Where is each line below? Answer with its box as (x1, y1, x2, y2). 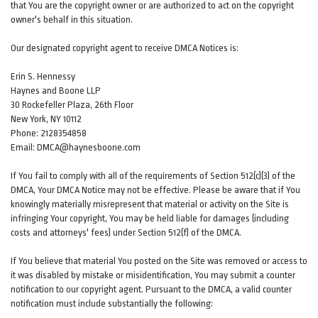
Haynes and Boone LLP (11, 85, 101, 96)
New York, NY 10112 (11, 114, 82, 124)
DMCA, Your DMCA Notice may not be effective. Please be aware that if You (11, 185, 300, 195)
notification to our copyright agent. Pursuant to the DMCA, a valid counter (11, 284, 292, 295)
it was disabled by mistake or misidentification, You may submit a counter (11, 270, 295, 280)
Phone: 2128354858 (11, 128, 87, 138)
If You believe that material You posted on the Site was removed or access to (11, 256, 307, 266)
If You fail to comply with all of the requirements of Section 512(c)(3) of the (11, 170, 295, 181)
